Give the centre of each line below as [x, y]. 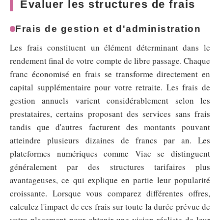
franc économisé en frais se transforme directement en [110, 74]
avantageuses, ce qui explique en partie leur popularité [110, 180]
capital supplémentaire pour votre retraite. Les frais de [110, 87]
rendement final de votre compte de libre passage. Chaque [110, 61]
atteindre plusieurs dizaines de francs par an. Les [110, 140]
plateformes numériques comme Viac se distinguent [110, 153]
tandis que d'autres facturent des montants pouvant [110, 127]
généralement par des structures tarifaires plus [110, 167]
